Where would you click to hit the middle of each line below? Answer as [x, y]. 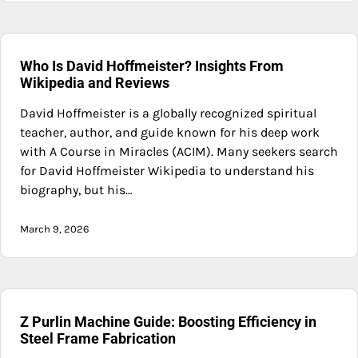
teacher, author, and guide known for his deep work [170, 132]
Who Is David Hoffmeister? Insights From [152, 66]
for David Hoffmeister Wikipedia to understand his [167, 170]
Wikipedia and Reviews [95, 82]
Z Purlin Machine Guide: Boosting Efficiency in [168, 321]
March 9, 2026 [55, 229]
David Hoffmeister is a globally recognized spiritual [168, 113]
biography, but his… [76, 189]
